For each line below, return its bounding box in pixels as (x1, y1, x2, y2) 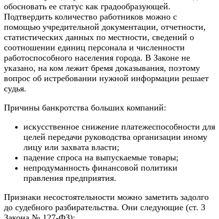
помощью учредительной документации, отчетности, (4, 22, 206, 32)
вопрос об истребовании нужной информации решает (4, 73, 209, 83)
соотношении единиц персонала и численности (4, 42, 185, 52)
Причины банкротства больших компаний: (4, 102, 166, 112)
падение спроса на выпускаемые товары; (23, 152, 178, 162)
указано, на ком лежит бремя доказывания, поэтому (4, 63, 200, 73)
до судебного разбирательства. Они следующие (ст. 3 (4, 202, 205, 212)
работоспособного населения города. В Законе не (4, 52, 190, 63)
